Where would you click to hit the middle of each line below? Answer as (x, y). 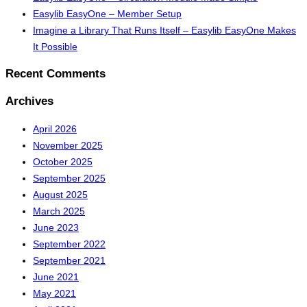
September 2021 (69, 260)
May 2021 (54, 293)
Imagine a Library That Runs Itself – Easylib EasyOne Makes (164, 30)
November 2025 (68, 145)
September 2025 (69, 178)
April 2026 (55, 128)
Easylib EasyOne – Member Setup (107, 13)
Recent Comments (56, 74)
